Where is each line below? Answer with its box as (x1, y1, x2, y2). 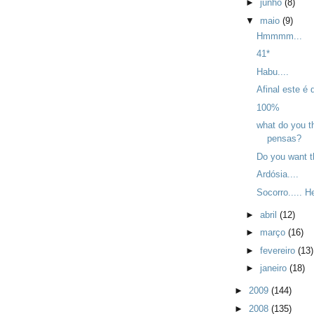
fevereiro (259, 245, 298, 256)
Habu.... (257, 66, 289, 77)
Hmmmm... (257, 30, 303, 41)
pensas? (267, 133, 302, 144)
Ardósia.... (257, 169, 299, 180)
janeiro (259, 263, 289, 274)
